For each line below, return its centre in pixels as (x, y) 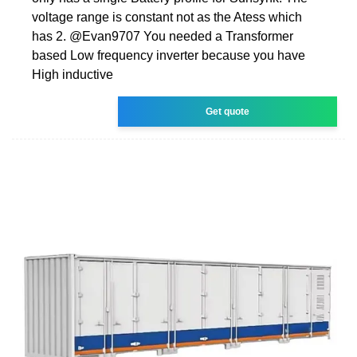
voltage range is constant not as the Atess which (167, 17)
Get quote (228, 111)
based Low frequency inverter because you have (169, 55)
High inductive (73, 74)
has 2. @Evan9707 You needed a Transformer (163, 36)
